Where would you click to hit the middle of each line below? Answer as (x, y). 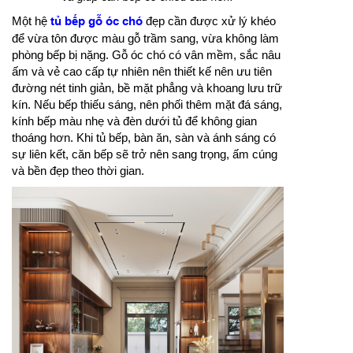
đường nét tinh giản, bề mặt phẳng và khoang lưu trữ (147, 88)
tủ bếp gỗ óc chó (97, 22)
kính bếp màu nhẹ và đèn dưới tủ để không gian (134, 121)
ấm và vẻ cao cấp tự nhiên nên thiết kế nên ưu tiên (142, 72)
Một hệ (31, 21)
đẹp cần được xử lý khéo (209, 21)
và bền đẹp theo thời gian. (78, 171)
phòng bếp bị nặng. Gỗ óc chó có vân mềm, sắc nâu (146, 55)
